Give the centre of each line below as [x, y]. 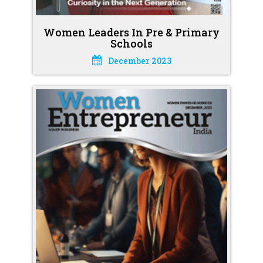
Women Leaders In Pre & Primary [131, 32]
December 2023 [139, 60]
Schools [131, 43]
